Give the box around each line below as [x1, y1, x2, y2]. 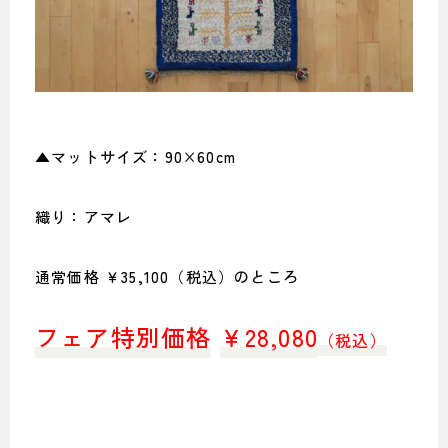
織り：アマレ [35, 206, 133, 227]
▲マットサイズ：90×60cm [35, 146, 236, 167]
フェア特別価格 [35, 319, 212, 354]
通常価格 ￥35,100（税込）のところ [35, 266, 299, 287]
